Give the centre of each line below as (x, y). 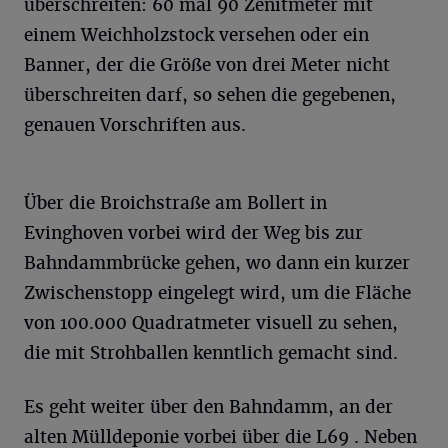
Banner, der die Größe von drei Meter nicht (207, 65)
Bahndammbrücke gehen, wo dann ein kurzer (217, 263)
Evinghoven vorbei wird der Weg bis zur (193, 233)
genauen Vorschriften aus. (135, 125)
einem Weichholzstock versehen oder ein (196, 35)
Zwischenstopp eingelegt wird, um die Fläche (217, 293)
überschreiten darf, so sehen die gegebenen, (210, 95)
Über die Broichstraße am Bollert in (175, 203)
